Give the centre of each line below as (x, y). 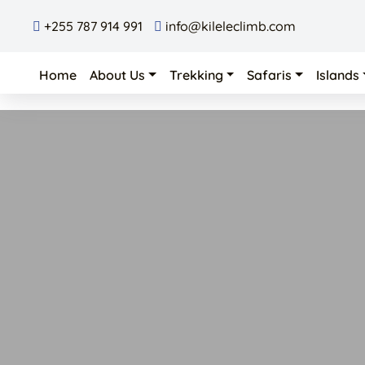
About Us (117, 75)
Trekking (196, 75)
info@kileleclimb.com (229, 26)
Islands (338, 75)
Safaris (270, 75)
